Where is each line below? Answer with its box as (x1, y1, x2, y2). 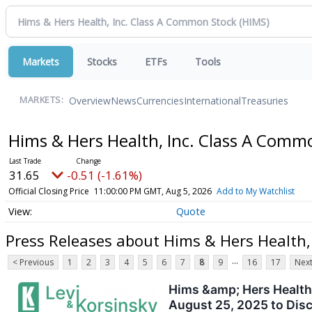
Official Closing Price (8, 185, 89, 197)
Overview (69, 93, 111, 107)
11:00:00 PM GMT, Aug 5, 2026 (93, 185, 212, 197)
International (184, 93, 241, 107)
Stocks (87, 55, 117, 68)
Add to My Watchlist (216, 185, 295, 197)
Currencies (136, 93, 184, 107)
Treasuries (241, 93, 288, 107)
